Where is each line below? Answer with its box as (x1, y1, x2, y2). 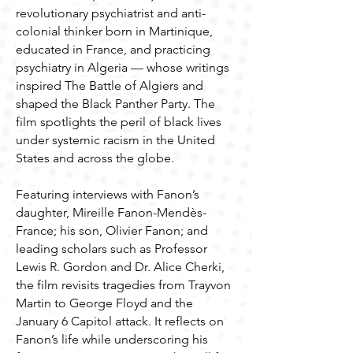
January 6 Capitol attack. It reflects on (16, 314, 224, 329)
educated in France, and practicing (16, 42, 210, 57)
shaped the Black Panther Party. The (16, 96, 215, 111)
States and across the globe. (16, 150, 174, 165)
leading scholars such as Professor (16, 241, 207, 256)
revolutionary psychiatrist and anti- (16, 6, 206, 20)
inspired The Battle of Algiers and (16, 78, 203, 93)
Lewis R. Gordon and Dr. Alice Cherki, (16, 259, 225, 274)
